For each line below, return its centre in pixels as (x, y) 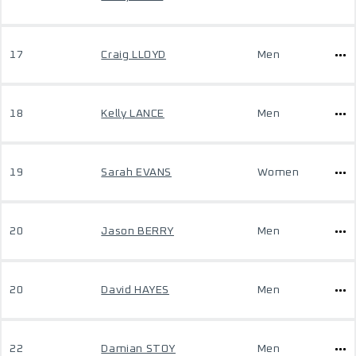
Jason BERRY (137, 231)
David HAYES (135, 290)
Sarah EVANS (136, 172)
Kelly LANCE (133, 114)
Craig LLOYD (133, 55)
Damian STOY (138, 349)
